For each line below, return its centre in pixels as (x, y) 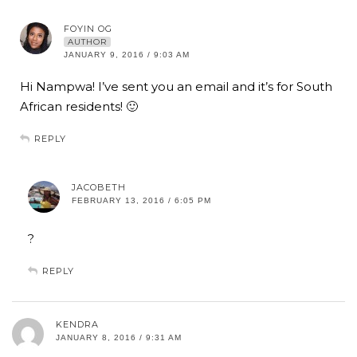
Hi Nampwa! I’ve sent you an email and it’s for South (176, 87)
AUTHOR (87, 42)
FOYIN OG (88, 29)
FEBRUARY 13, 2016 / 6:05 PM (141, 201)
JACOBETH (99, 188)
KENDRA (77, 325)
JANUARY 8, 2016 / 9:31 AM (119, 338)
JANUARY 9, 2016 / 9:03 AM (127, 55)
